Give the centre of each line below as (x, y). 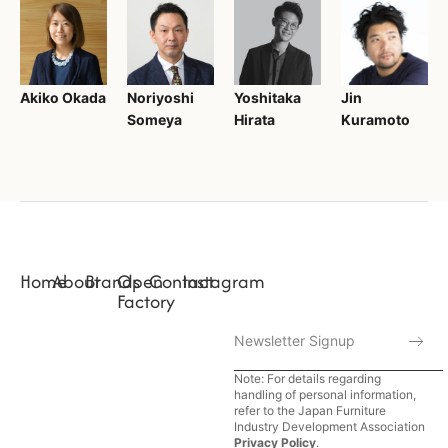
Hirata (254, 119)
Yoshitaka (267, 97)
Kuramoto (375, 119)
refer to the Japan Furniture (310, 410)
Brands (112, 281)
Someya (154, 119)
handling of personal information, (325, 394)
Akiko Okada (63, 97)
